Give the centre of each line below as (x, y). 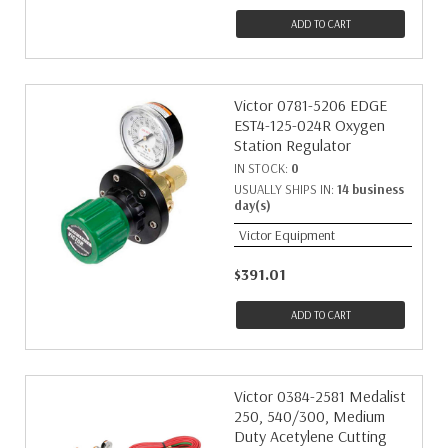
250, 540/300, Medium (309, 416)
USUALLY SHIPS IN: (285, 189)
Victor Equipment (287, 235)
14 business (370, 189)
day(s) (252, 205)
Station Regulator (292, 145)
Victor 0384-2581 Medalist (320, 396)
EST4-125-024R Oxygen (309, 125)
